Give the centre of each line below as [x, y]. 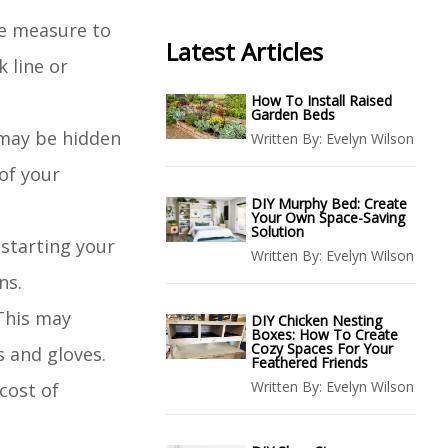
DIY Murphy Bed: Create [329, 203]
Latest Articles [244, 51]
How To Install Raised [321, 100]
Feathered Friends [309, 362]
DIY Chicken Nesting [316, 320]
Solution [277, 231]
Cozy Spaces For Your [322, 348]
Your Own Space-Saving [328, 217]
